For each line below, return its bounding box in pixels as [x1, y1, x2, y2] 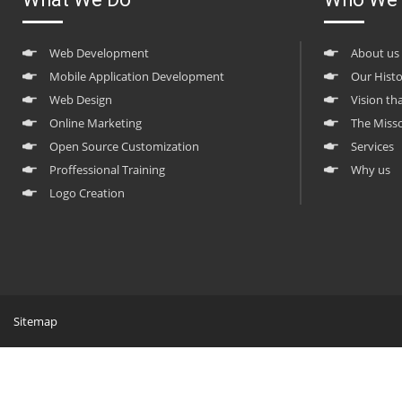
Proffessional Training [49, 162, 165, 179]
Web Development [49, 45, 149, 62]
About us [351, 45, 400, 62]
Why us [351, 162, 391, 179]
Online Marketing [49, 115, 142, 132]
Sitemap [13, 313, 57, 330]
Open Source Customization [49, 138, 199, 155]
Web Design [49, 92, 112, 109]
